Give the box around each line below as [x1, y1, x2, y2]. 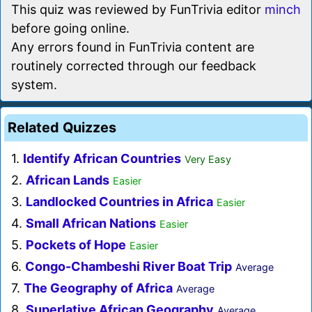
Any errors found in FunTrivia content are [11, 40, 254, 55]
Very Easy [185, 153, 231, 166]
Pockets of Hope [26, 237, 126, 253]
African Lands [26, 173, 109, 188]
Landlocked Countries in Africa [26, 194, 213, 210]
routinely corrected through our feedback [11, 58, 256, 74]
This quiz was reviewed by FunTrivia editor [11, 2, 265, 17]
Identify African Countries [23, 151, 181, 166]
